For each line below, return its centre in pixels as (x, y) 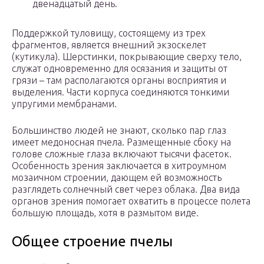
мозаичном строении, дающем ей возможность (117, 178)
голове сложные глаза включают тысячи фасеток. (122, 154)
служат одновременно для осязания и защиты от (120, 69)
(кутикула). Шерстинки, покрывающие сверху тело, (127, 57)
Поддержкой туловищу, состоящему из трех (109, 33)
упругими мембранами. (64, 104)
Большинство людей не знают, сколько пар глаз (119, 131)
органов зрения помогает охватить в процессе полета (131, 201)
